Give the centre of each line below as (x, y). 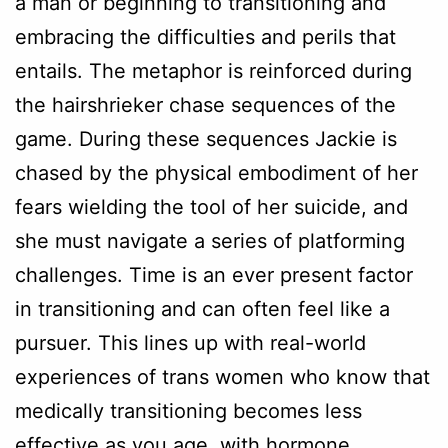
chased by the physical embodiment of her (216, 172)
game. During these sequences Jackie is (206, 138)
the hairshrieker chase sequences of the (205, 104)
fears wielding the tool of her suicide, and (211, 206)
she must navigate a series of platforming (210, 240)
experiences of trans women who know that (222, 376)
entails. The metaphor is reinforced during (213, 70)
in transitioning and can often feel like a (202, 308)
